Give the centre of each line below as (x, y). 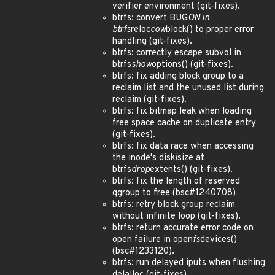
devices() (219, 240)
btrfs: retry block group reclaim (174, 205)
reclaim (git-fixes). (149, 100)
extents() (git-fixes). (191, 170)
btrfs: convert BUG (150, 18)
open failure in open (153, 240)
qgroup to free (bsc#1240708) (174, 193)
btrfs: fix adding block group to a (178, 76)
